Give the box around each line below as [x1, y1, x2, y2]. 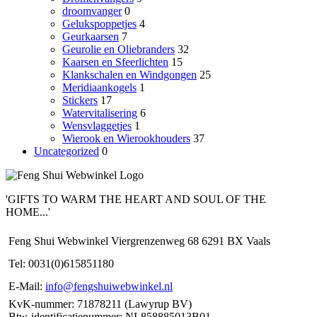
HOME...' [6, 205, 50, 218]
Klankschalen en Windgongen [62, 68, 197, 81]
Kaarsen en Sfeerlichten [62, 55, 168, 68]
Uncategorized [34, 144, 99, 157]
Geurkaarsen [62, 30, 119, 42]
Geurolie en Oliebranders [62, 42, 175, 55]
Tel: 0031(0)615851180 [8, 257, 114, 270]
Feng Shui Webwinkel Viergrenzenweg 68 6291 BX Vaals [8, 234, 270, 247]
